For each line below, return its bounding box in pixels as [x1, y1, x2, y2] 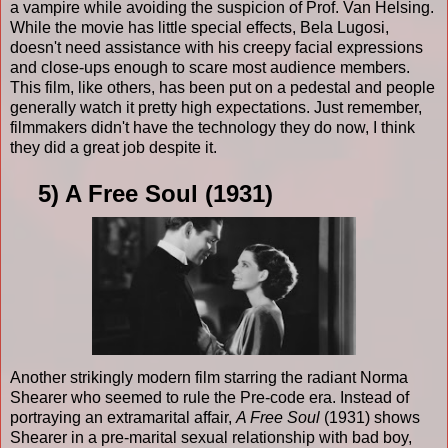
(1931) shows [320, 408, 420, 426]
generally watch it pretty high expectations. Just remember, [10, 98, 422, 116]
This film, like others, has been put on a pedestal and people [10, 78, 435, 96]
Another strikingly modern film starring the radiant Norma [10, 368, 408, 386]
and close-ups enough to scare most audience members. [10, 58, 410, 76]
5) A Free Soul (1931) [10, 179, 273, 207]
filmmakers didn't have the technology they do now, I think [10, 118, 415, 136]
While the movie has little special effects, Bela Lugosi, [10, 18, 389, 36]
